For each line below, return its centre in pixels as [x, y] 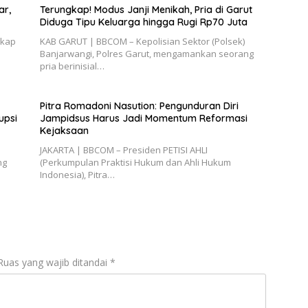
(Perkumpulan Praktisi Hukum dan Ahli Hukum [135, 163]
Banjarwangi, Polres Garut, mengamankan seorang [146, 54]
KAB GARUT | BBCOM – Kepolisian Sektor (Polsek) [142, 42]
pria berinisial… [72, 66]
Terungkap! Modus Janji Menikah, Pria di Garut [146, 10]
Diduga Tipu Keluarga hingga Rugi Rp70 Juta [143, 22]
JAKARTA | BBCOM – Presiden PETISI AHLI [123, 150]
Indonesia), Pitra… [77, 175]
